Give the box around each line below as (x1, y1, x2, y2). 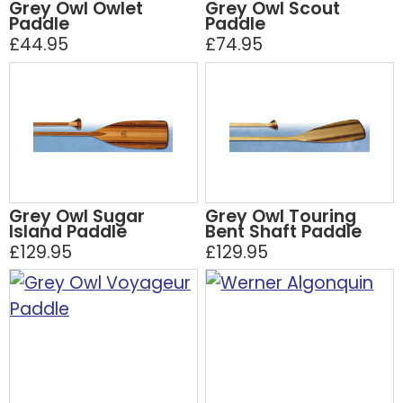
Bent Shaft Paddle (205, 219, 363, 245)
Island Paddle (9, 219, 127, 245)
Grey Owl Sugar (9, 204, 145, 229)
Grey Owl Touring (205, 204, 357, 229)
